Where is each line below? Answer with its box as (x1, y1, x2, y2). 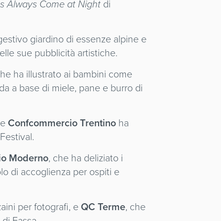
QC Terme (81, 199, 126, 214)
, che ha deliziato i (48, 150, 123, 165)
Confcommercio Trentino (8, 115, 116, 130)
